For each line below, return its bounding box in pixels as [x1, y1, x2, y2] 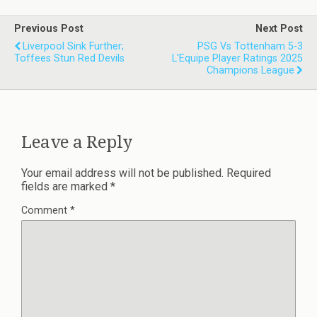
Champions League [207, 64, 294, 76]
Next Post [255, 22, 303, 35]
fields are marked [21, 179, 110, 193]
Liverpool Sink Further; [23, 40, 124, 52]
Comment [21, 204, 70, 217]
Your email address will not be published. [21, 166, 224, 180]
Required [226, 166, 271, 180]
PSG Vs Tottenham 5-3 [197, 40, 303, 52]
